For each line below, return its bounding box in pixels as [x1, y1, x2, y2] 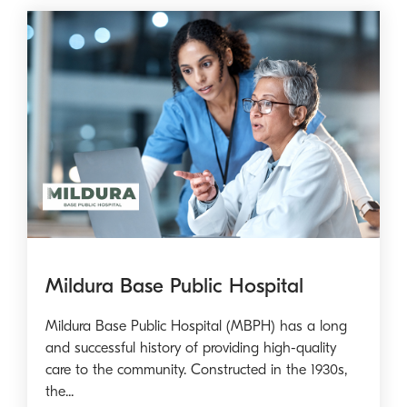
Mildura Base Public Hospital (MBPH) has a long [45, 318, 347, 335]
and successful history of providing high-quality [45, 340, 336, 357]
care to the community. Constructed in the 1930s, [45, 362, 347, 379]
